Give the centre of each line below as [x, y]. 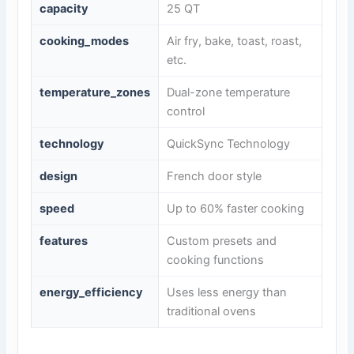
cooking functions [216, 260]
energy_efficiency [92, 293]
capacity [64, 9]
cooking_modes [85, 41]
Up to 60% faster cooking [236, 209]
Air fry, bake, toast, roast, [235, 41]
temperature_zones [95, 93]
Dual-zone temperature [229, 93]
